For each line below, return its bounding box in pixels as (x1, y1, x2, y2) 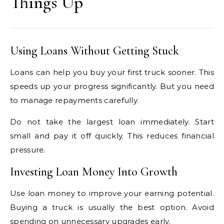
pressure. (10, 145, 45, 154)
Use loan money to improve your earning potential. (10, 188, 214, 198)
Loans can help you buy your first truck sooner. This (10, 67, 214, 77)
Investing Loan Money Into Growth (10, 164, 177, 179)
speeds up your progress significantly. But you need (10, 81, 214, 91)
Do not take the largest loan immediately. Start (10, 117, 214, 126)
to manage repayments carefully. (10, 95, 139, 105)
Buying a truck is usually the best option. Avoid (10, 202, 214, 212)
